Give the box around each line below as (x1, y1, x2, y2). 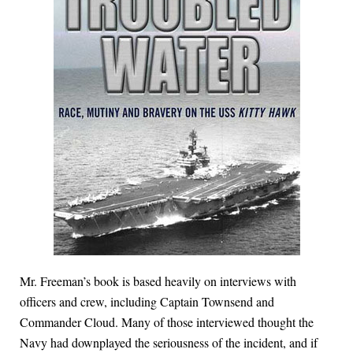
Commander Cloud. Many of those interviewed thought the (20, 314, 314, 331)
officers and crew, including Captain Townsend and (20, 293, 274, 310)
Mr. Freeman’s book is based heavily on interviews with (20, 273, 296, 290)
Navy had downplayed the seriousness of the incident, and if (20, 334, 318, 351)
